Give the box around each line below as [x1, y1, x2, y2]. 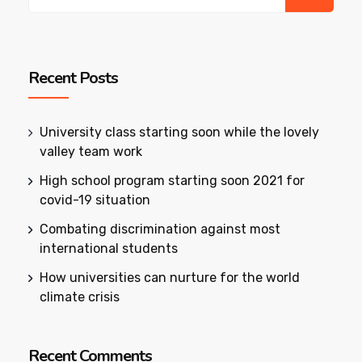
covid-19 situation [40, 192, 150, 208]
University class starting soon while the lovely [40, 124, 319, 141]
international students [40, 241, 178, 257]
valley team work [40, 144, 142, 160]
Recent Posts [28, 67, 118, 90]
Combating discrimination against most [40, 221, 280, 238]
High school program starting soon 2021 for [40, 173, 305, 189]
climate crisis [40, 289, 120, 305]
